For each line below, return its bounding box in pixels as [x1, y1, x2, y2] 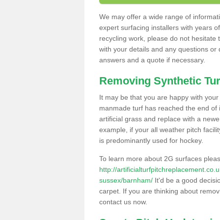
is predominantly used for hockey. [99, 137, 203, 144]
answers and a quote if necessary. [99, 56, 205, 64]
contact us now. [99, 198, 147, 206]
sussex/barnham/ [99, 176, 153, 184]
